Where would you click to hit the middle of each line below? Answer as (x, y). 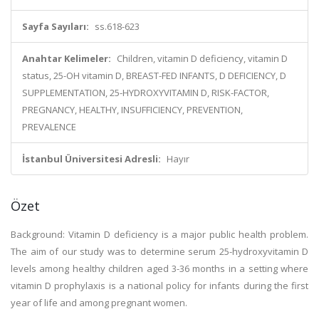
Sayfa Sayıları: (56, 26)
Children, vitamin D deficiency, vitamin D (202, 58)
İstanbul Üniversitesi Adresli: (91, 159)
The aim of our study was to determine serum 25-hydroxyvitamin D (159, 251)
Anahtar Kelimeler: (67, 58)
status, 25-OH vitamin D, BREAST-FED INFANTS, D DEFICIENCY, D (154, 75)
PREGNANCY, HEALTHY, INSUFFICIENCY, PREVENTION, (132, 110)
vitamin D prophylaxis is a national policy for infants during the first (159, 286)
